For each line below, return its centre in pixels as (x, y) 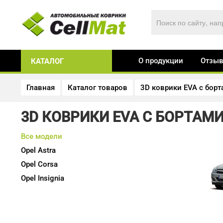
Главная (41, 88)
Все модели (42, 136)
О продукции (161, 61)
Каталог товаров (98, 88)
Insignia (50, 178)
